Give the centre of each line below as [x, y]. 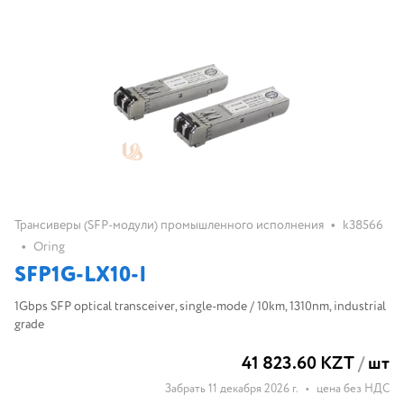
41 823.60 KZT [298, 364]
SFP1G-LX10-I [81, 275]
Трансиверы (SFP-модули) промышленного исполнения [169, 225]
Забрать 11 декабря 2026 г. [232, 389]
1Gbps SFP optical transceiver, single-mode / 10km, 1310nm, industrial [200, 307]
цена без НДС [353, 389]
